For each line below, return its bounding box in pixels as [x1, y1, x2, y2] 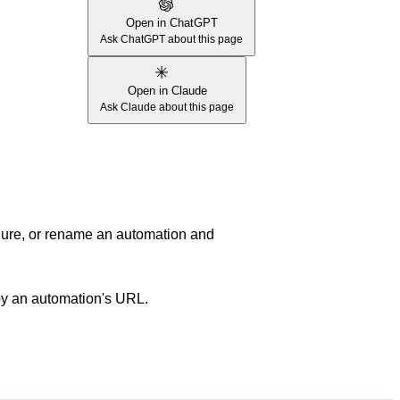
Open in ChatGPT [125, 16, 218, 29]
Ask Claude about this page [100, 101, 234, 113]
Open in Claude [127, 84, 207, 97]
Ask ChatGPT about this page [100, 33, 243, 46]
